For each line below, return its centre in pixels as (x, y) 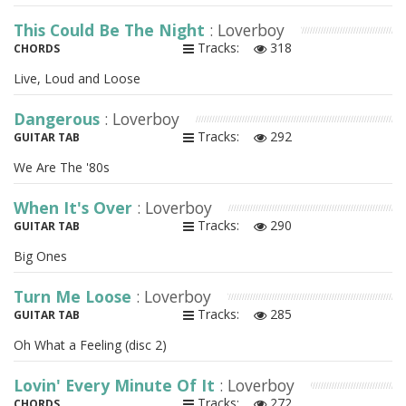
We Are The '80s (62, 168)
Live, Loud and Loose (77, 79)
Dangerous (59, 119)
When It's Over (75, 208)
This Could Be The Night (111, 30)
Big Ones (40, 256)
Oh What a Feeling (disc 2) (90, 345)
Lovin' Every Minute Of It (116, 386)
